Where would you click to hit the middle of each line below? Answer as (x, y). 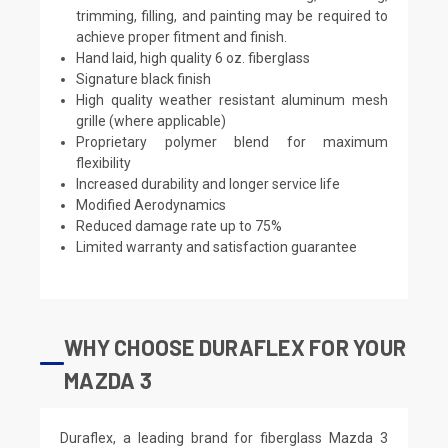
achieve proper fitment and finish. (182, 36)
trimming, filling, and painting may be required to (232, 15)
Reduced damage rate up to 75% (179, 225)
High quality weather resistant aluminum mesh (232, 99)
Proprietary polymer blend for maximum (232, 141)
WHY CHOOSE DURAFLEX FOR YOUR (235, 346)
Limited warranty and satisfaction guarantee (217, 246)
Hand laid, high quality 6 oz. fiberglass (193, 57)
